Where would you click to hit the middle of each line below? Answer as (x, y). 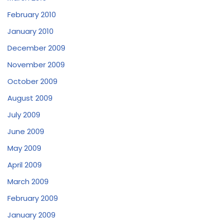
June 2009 (26, 132)
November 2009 (36, 65)
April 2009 (25, 165)
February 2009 (33, 198)
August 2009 (30, 98)
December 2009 (36, 48)
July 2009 (24, 115)
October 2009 (32, 82)
